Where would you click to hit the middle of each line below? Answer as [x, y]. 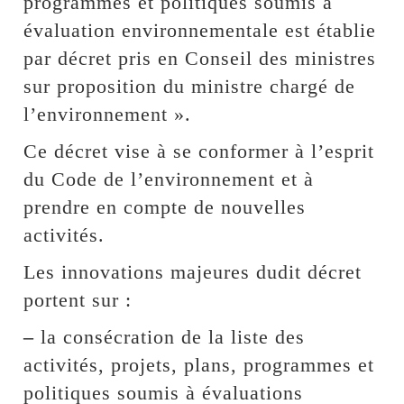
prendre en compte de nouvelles [165, 207]
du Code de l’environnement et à [169, 179]
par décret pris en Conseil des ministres [200, 58]
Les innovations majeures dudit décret [193, 271]
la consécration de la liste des [170, 336]
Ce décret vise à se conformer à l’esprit [199, 151]
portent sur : [78, 299]
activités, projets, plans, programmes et [199, 364]
